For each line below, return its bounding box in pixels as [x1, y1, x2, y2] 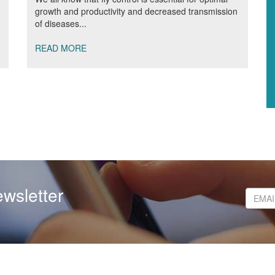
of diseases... [35, 17, 87, 29]
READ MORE [35, 42, 87, 54]
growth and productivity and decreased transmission [35, 5, 238, 17]
